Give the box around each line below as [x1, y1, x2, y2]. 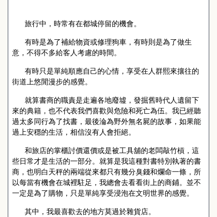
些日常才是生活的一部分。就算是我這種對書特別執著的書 [12, 156, 201, 166]
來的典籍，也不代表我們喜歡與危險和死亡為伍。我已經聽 [12, 106, 201, 115]
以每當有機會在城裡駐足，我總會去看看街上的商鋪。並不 [12, 177, 201, 187]
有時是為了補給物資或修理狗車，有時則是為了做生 [24, 37, 192, 46]
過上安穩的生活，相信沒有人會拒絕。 [12, 127, 136, 137]
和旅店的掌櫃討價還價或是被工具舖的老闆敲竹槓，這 [24, 145, 199, 155]
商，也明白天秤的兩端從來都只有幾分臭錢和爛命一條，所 [12, 167, 201, 176]
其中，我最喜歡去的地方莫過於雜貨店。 [24, 206, 155, 216]
